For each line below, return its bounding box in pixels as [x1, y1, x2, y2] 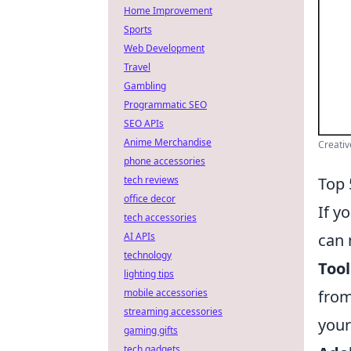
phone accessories [124, 154, 205, 168]
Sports [124, 23, 152, 36]
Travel [124, 60, 150, 74]
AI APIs [124, 230, 155, 243]
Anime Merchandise [124, 136, 212, 149]
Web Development [124, 42, 204, 55]
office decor [124, 192, 175, 205]
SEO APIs [124, 117, 164, 130]
